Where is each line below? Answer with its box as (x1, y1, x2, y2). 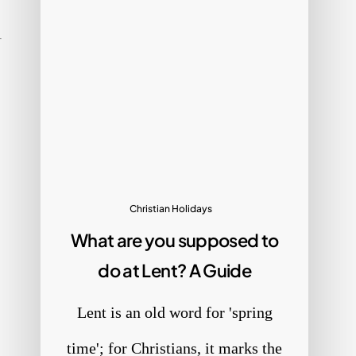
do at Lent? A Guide (98, 259, 251, 282)
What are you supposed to (71, 229, 279, 252)
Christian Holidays (129, 203, 212, 215)
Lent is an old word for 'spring (76, 304, 273, 322)
